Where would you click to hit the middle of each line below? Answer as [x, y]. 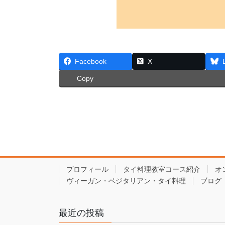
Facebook [91, 62]
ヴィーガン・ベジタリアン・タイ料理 [126, 181]
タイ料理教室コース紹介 [162, 170]
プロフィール [87, 170]
